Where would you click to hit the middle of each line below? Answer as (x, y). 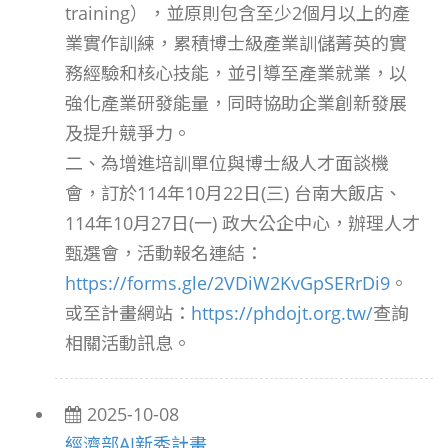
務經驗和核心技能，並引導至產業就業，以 (236, 73)
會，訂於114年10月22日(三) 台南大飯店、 (233, 193)
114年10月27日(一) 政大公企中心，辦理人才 (242, 223)
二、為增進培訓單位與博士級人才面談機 (227, 163)
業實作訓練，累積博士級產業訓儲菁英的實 (236, 43)
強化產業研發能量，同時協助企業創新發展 (236, 103)
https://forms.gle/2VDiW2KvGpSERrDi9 (227, 283)
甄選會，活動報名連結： (164, 253)
